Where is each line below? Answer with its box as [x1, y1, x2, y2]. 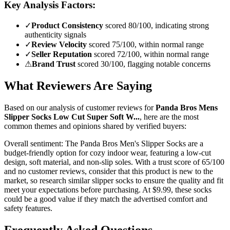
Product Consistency [31, 21, 103, 30]
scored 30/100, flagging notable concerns [78, 59, 210, 68]
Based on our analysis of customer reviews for [4, 103, 156, 112]
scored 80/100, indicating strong [105, 21, 209, 30]
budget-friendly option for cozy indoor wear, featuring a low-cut [4, 148, 211, 157]
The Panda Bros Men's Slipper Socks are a [65, 139, 203, 148]
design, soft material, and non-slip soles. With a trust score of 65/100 [4, 157, 224, 166]
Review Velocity [31, 40, 87, 49]
